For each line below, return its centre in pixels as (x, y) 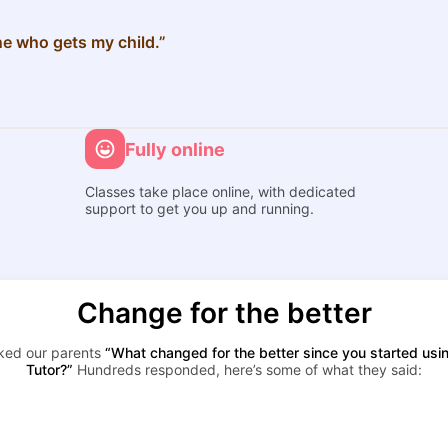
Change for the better (224, 313)
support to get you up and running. (200, 208)
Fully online (175, 149)
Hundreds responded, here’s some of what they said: (247, 369)
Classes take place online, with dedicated (221, 191)
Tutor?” (49, 369)
